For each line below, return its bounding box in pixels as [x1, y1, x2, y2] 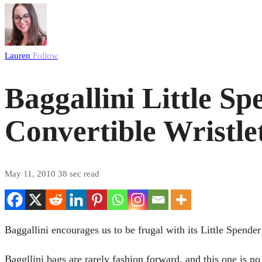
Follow [33, 51, 58, 60]
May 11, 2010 [5, 169, 58, 179]
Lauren [5, 51, 33, 60]
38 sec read [58, 169, 99, 179]
